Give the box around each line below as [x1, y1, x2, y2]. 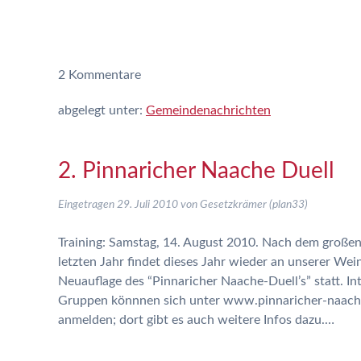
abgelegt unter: [58, 104, 146, 117]
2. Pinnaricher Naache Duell [58, 160, 334, 182]
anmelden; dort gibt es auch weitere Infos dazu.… [58, 313, 334, 326]
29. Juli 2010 [117, 199, 178, 210]
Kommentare [65, 68, 141, 81]
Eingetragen [58, 199, 117, 210]
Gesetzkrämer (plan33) [200, 199, 308, 210]
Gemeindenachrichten [146, 104, 271, 117]
